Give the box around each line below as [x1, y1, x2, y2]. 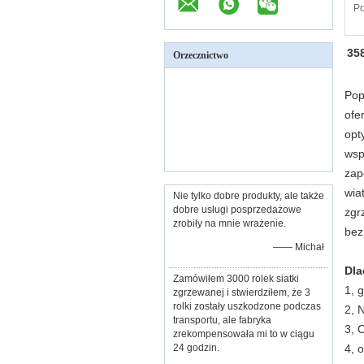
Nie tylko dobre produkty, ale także [173, 190, 324, 201]
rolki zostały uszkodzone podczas [173, 301, 321, 312]
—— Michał [273, 241, 324, 253]
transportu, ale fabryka [173, 314, 271, 326]
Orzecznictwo [173, 50, 228, 61]
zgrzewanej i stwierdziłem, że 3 [173, 287, 310, 298]
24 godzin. [173, 342, 219, 353]
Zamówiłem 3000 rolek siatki [173, 273, 299, 284]
